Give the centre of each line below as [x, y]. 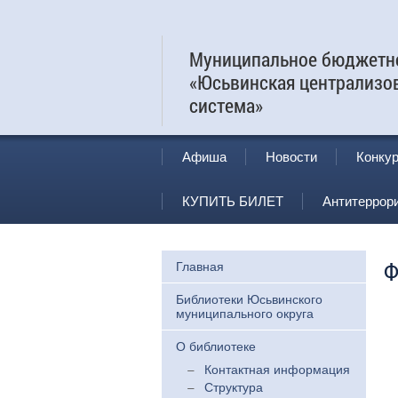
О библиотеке [216, 346]
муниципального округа [245, 314]
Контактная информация [277, 370]
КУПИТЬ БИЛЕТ [233, 201]
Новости [291, 157]
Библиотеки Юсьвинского [249, 299]
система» [226, 105]
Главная [200, 267]
